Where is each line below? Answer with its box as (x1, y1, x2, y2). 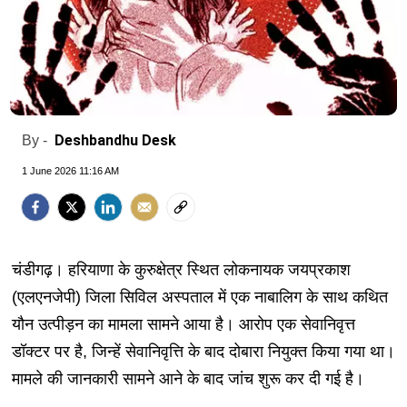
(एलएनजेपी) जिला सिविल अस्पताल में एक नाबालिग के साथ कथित (11, 288, 388, 307)
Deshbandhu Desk (55, 132, 176, 150)
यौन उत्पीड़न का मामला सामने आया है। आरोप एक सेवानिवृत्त (11, 315, 355, 334)
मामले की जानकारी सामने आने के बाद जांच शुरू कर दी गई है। (11, 370, 364, 389)
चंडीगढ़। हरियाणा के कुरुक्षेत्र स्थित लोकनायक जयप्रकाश (11, 261, 351, 280)
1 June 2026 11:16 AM (22, 165, 119, 177)
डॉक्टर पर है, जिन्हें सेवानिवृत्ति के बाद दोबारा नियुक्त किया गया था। (11, 342, 395, 362)
